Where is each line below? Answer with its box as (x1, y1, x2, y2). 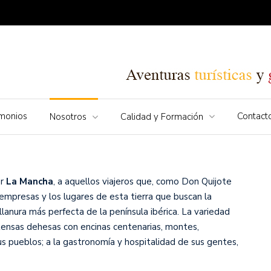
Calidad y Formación (120, 110, 203, 123)
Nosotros (50, 110, 87, 123)
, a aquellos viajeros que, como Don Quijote (53, 175, 232, 188)
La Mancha (6, 175, 53, 188)
